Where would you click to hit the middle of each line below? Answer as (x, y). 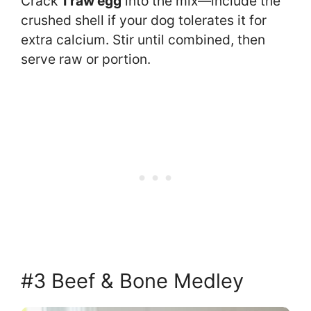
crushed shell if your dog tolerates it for (144, 20)
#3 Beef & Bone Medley (132, 280)
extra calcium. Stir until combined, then (143, 39)
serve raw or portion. (86, 59)
